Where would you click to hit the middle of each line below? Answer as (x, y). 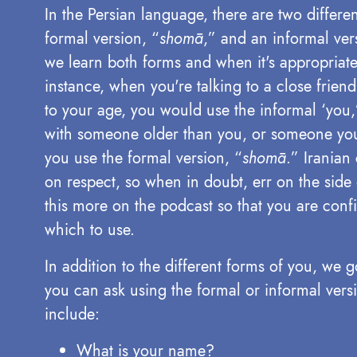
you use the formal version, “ (143, 158)
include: (72, 314)
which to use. (90, 230)
